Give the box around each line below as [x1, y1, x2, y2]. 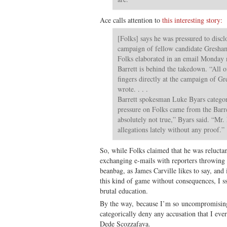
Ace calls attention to [100, 15, 162, 25]
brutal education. [100, 185, 148, 196]
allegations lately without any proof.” [118, 124, 224, 134]
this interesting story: [162, 15, 222, 25]
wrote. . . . [118, 84, 148, 94]
